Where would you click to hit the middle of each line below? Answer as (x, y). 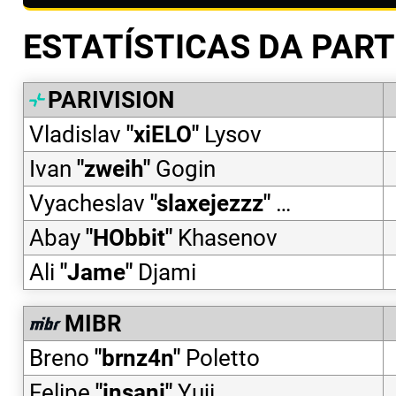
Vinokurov (327, 204)
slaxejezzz (210, 204)
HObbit (129, 238)
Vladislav (75, 135)
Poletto (223, 358)
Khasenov (228, 238)
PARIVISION (111, 100)
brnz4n (137, 358)
